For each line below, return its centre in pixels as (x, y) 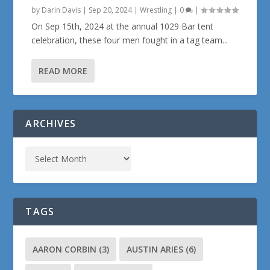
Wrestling (156, 10)
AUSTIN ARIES (155, 249)
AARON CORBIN (65, 249)
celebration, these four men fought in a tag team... (130, 40)
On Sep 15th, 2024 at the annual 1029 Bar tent (123, 26)
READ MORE (63, 71)
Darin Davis (61, 10)
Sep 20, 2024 (111, 10)
